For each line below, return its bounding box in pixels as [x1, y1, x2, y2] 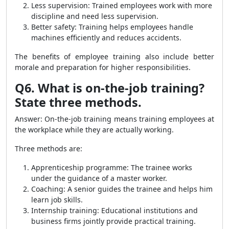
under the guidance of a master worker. [31, 173, 167, 183]
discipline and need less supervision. [31, 11, 158, 21]
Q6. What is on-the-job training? [15, 80, 204, 96]
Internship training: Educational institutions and [31, 205, 198, 215]
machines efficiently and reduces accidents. [31, 33, 181, 42]
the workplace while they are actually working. [15, 125, 174, 134]
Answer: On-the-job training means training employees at [15, 114, 214, 124]
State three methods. [15, 94, 142, 110]
